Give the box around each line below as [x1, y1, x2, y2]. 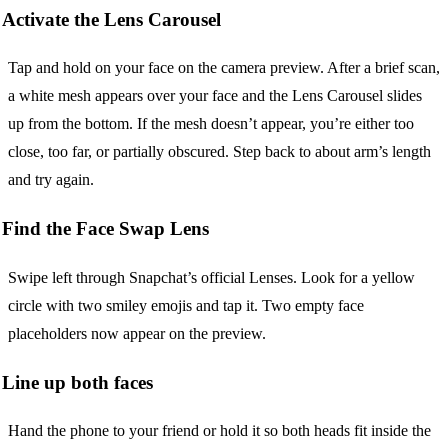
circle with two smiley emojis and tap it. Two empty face [8, 296, 364, 314]
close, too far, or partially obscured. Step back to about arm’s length [8, 143, 431, 161]
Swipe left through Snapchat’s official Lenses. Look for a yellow [8, 268, 415, 286]
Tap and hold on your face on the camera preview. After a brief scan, [8, 59, 440, 77]
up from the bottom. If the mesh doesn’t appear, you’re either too [8, 115, 414, 133]
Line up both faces [2, 371, 153, 393]
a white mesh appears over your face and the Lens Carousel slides [8, 87, 422, 105]
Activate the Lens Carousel [2, 8, 221, 30]
